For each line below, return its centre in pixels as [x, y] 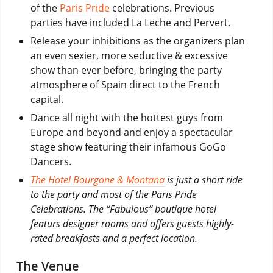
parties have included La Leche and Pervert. [130, 22]
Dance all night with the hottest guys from [126, 117]
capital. [47, 99]
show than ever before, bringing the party [126, 70]
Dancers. [51, 161]
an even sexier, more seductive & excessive [129, 55]
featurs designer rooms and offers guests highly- [132, 223]
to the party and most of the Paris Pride [113, 194]
